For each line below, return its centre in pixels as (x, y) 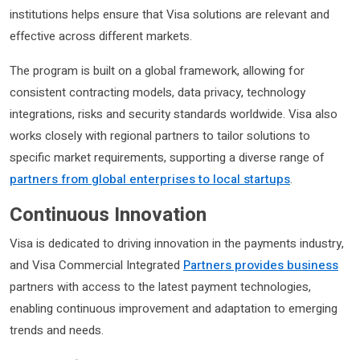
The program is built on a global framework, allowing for (157, 71)
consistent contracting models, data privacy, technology (157, 92)
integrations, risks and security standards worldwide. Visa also (174, 114)
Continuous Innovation (108, 215)
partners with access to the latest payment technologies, (160, 287)
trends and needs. (57, 330)
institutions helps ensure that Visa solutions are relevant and (170, 14)
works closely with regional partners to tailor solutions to (160, 136)
